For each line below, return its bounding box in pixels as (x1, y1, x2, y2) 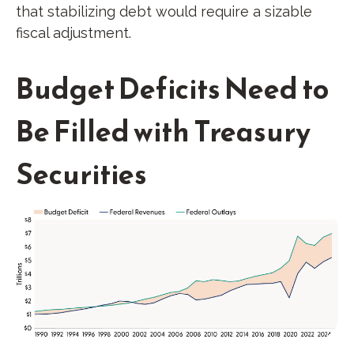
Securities (16, 152, 147, 195)
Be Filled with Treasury (16, 109, 311, 153)
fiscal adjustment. (16, 24, 131, 41)
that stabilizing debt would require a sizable (16, 2, 312, 20)
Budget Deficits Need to (16, 66, 329, 110)
